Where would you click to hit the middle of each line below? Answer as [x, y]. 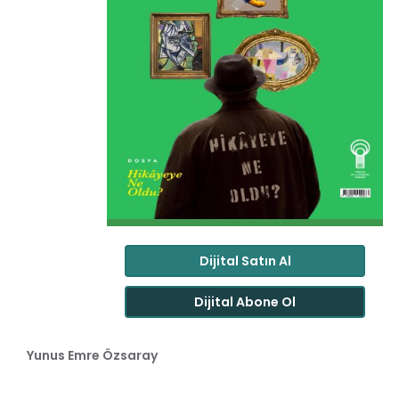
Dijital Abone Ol [245, 301]
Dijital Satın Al [245, 261]
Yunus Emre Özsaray [92, 355]
